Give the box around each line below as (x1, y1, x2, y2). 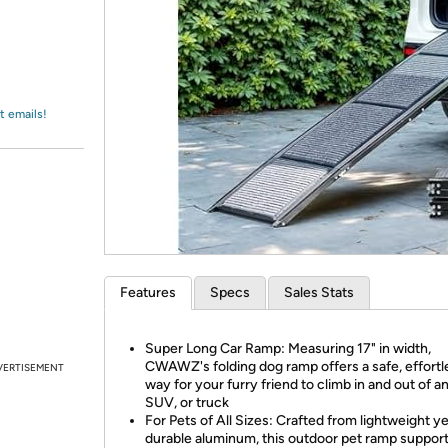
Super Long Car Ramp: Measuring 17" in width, (145, 340, 431, 357)
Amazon (38, 25, 91, 43)
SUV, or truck (145, 394, 229, 411)
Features (120, 284, 176, 301)
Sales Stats (284, 284, 354, 301)
